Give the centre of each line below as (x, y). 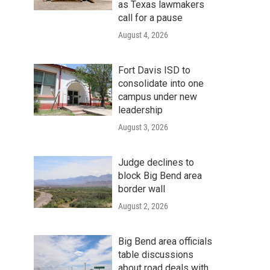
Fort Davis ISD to (154, 70)
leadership (140, 110)
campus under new (158, 96)
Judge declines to (156, 162)
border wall (142, 189)
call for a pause (150, 17)
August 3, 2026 (143, 127)
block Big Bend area (160, 175)
